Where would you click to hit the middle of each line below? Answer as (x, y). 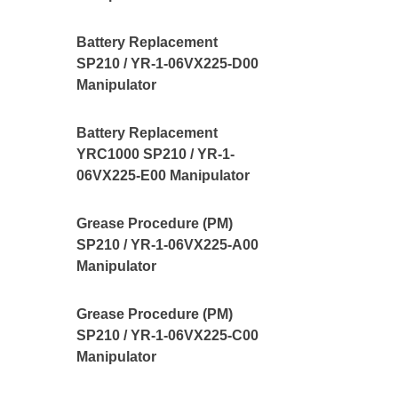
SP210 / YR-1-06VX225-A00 (168, 245)
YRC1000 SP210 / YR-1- (156, 154)
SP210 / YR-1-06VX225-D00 (168, 64)
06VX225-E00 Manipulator (163, 175)
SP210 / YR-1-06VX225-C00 (168, 335)
